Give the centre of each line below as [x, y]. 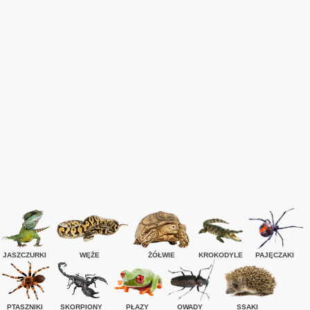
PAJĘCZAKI [274, 255]
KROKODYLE [221, 255]
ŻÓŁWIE [161, 255]
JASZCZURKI [25, 255]
